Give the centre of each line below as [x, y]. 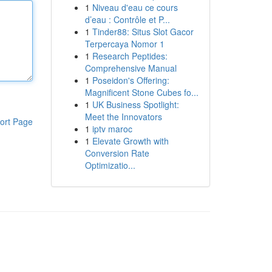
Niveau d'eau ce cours [135, 7]
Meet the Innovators [123, 117]
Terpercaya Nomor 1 [124, 44]
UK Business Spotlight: [135, 104]
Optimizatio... [110, 165]
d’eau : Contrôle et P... [127, 19]
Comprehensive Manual [131, 68]
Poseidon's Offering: [131, 80]
